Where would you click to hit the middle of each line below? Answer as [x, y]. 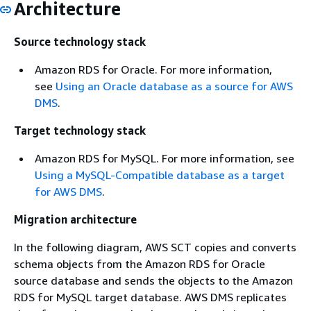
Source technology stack [80, 41]
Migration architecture [75, 219]
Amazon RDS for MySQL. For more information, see [165, 158]
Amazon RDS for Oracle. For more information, [153, 69]
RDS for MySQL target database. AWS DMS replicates [150, 297]
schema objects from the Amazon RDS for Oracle [140, 263]
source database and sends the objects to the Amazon [153, 280]
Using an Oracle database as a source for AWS [174, 86]
